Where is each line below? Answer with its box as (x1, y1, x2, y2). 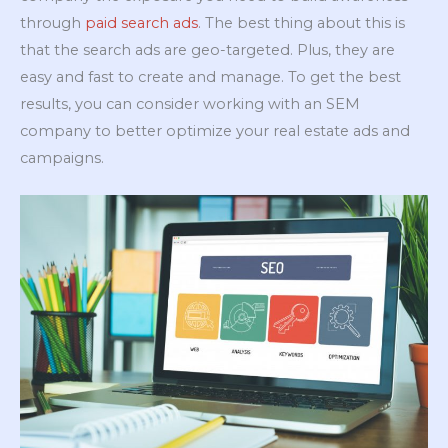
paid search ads (85, 14, 198, 33)
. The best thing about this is (198, 14, 405, 33)
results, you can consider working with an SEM (20, 95, 360, 114)
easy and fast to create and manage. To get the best (20, 68, 401, 87)
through (20, 14, 85, 33)
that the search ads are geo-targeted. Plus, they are (20, 41, 395, 60)
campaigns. (20, 149, 104, 168)
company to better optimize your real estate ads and (20, 122, 410, 141)
